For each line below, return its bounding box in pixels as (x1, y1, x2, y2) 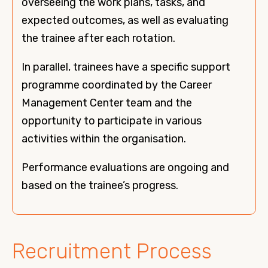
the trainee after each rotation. (22, 32, 175, 45)
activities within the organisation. (22, 132, 186, 145)
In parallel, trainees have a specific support (22, 60, 230, 74)
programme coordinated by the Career (22, 78, 212, 92)
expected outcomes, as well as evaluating (22, 14, 229, 27)
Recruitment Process (12, 239, 212, 264)
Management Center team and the (22, 96, 192, 109)
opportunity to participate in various (22, 114, 202, 127)
